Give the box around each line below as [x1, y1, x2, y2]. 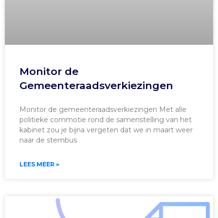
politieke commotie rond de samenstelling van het [19, 115, 192, 124]
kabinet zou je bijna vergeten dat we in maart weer [19, 125, 193, 134]
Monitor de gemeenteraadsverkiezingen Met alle [19, 105, 186, 114]
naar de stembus [19, 135, 77, 145]
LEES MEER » [19, 160, 59, 168]
